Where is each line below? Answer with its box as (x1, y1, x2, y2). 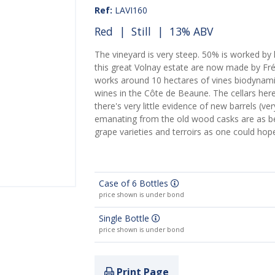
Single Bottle (98, 212, 152, 225)
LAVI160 (112, 4, 147, 17)
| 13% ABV (150, 24, 213, 39)
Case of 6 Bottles (98, 177, 171, 190)
